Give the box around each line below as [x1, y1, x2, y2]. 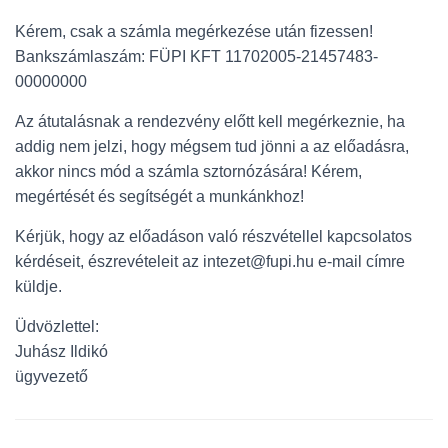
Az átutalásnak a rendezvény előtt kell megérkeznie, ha [15, 113, 405, 130]
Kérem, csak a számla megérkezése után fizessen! [15, 23, 373, 40]
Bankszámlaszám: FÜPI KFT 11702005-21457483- [15, 48, 378, 65]
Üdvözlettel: [15, 318, 99, 335]
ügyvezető [15, 368, 88, 385]
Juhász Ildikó [15, 343, 108, 360]
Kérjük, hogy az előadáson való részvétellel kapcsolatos [15, 228, 412, 245]
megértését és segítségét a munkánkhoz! [15, 188, 304, 205]
